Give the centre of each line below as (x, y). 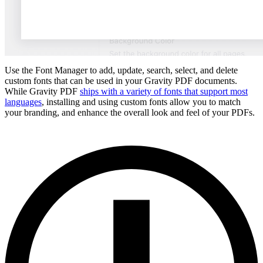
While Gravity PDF (42, 92)
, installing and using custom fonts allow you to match (141, 102)
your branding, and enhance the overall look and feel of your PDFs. (130, 113)
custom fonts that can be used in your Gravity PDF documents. (121, 81)
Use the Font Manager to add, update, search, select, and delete (121, 70)
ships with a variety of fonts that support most (164, 92)
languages (23, 102)
